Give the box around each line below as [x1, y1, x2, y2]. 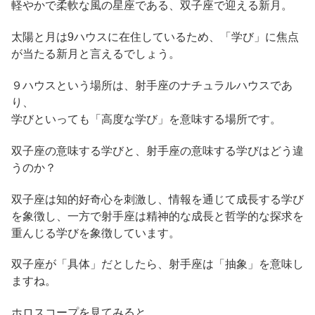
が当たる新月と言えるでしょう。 [11, 48, 180, 60]
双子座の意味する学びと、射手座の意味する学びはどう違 [11, 144, 304, 157]
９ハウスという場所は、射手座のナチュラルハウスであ [11, 79, 292, 92]
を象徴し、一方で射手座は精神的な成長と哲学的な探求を [11, 210, 304, 222]
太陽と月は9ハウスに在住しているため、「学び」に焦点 [11, 31, 299, 44]
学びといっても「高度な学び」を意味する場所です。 [11, 113, 281, 126]
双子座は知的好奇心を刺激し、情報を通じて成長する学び [11, 193, 304, 205]
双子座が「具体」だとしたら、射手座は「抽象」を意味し [11, 258, 304, 271]
